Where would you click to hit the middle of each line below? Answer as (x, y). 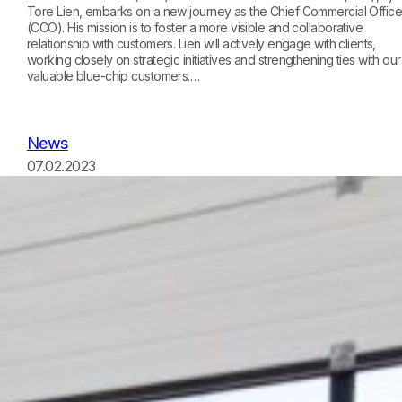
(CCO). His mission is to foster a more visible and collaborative (195, 27)
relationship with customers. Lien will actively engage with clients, (201, 43)
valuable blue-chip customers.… (114, 75)
